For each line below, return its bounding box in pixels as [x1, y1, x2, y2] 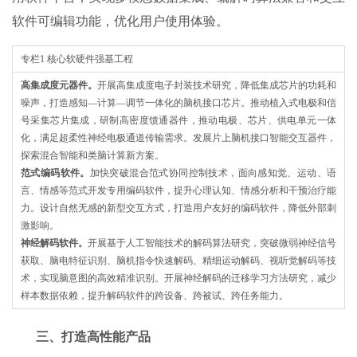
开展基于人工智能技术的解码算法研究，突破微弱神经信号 [88, 237, 336, 249]
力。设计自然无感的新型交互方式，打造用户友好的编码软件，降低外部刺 [21, 202, 336, 214]
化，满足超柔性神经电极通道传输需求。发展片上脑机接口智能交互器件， [21, 131, 336, 143]
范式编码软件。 [21, 167, 90, 178]
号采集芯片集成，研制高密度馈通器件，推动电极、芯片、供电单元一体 [21, 114, 336, 126]
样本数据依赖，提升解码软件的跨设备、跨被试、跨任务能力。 [21, 289, 288, 301]
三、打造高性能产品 [36, 329, 151, 343]
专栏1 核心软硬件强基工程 [21, 53, 133, 65]
